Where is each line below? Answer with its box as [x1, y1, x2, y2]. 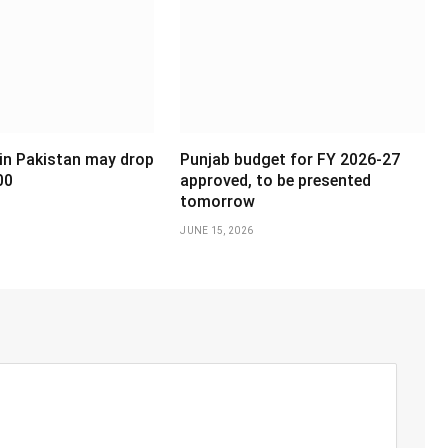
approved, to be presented [180, 170, 372, 190]
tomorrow [180, 191, 256, 211]
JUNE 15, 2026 [180, 224, 254, 236]
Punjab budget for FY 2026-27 [180, 149, 401, 169]
